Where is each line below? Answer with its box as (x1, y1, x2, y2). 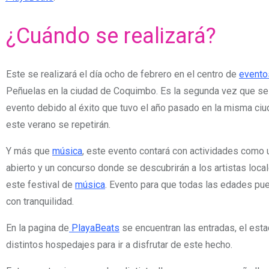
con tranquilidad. (6, 195, 74, 207)
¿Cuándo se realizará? (6, 23, 216, 49)
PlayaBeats (69, 222, 119, 234)
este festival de (6, 178, 75, 190)
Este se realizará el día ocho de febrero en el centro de (6, 68, 239, 80)
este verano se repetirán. (6, 118, 110, 130)
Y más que (6, 145, 52, 157)
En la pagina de (6, 222, 69, 234)
